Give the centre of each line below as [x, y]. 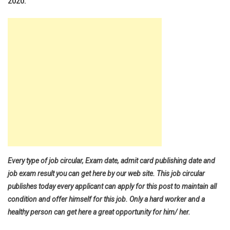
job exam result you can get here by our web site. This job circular [106, 174]
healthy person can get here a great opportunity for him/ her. [99, 212]
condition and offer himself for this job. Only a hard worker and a [106, 199]
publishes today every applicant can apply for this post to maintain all [112, 186]
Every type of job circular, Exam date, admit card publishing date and [111, 161]
